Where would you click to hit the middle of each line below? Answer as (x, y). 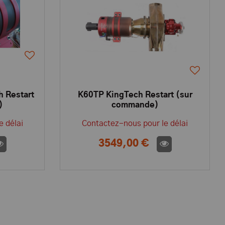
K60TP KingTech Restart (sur (135, 95)
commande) (135, 105)
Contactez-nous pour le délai (135, 124)
